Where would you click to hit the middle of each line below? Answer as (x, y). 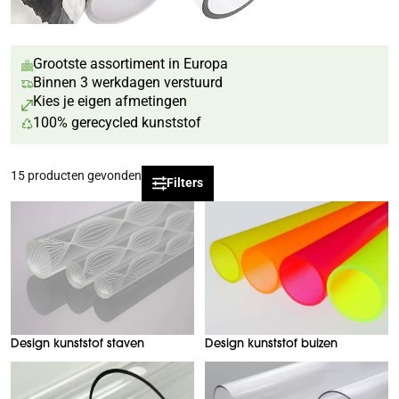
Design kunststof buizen (271, 343)
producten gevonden (85, 175)
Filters (185, 182)
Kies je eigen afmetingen (110, 100)
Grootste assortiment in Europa (130, 63)
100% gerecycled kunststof (117, 122)
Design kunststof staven (77, 343)
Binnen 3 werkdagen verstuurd (128, 81)
